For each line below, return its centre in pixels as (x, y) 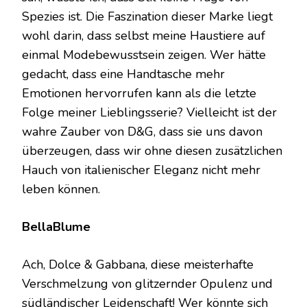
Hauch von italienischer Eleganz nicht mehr (141, 170)
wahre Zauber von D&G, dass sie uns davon (142, 131)
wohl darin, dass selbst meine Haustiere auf (144, 35)
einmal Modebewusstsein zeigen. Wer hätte (144, 54)
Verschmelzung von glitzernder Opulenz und (147, 283)
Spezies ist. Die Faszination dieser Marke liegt (147, 16)
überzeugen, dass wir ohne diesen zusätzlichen (152, 150)
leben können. (61, 189)
